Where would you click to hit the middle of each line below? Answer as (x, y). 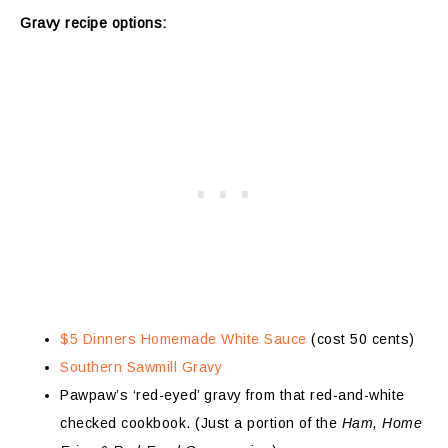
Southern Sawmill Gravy (141, 366)
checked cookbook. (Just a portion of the (201, 422)
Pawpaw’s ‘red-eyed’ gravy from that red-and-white (232, 394)
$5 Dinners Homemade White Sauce (183, 338)
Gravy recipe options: (93, 22)
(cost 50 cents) (360, 338)
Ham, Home (381, 422)
